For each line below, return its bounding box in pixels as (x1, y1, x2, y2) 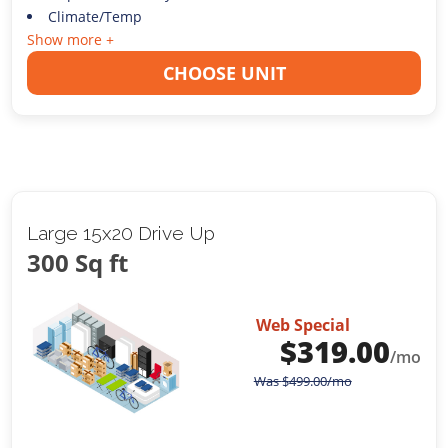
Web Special (255, 313, 350, 336)
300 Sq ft (27, 245, 129, 279)
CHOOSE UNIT (162, 60, 286, 85)
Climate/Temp (47, 6, 142, 26)
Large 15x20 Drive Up (27, 221, 216, 244)
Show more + (27, 29, 115, 49)
